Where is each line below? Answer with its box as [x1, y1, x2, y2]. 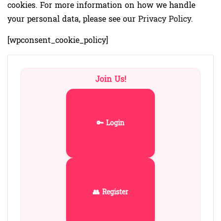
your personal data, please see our [7, 11, 138, 26]
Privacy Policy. [138, 11, 193, 26]
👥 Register [93, 186, 128, 199]
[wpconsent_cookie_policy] [7, 33, 108, 47]
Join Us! [95, 72, 126, 86]
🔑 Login [97, 117, 124, 130]
